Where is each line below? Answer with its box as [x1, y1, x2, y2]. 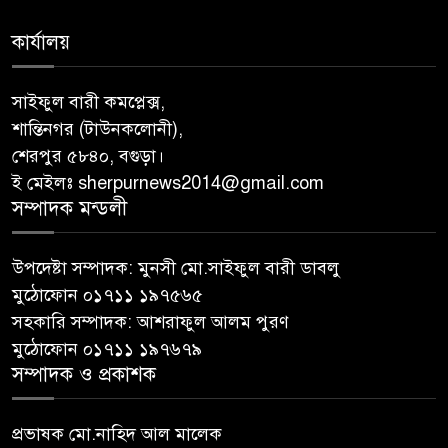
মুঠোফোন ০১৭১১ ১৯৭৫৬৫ [12, 283, 203, 306]
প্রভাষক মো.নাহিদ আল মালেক [12, 422, 222, 445]
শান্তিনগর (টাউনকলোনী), [12, 117, 183, 140]
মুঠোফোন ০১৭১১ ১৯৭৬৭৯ [12, 337, 202, 360]
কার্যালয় [12, 29, 70, 55]
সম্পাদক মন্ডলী [12, 195, 127, 221]
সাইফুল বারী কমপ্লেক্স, [12, 90, 165, 113]
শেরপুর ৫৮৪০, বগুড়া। [12, 144, 164, 167]
